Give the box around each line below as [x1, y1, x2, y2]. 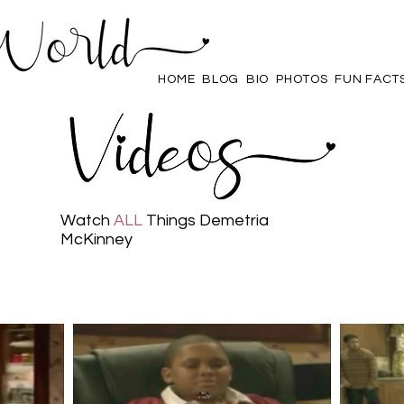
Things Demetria [142, 212, 269, 229]
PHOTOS [276, 73, 328, 86]
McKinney [60, 231, 133, 248]
